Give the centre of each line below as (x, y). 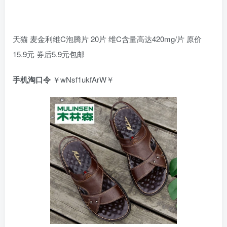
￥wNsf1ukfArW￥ (82, 80)
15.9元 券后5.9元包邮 (49, 54)
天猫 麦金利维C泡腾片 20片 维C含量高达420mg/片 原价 (107, 39)
